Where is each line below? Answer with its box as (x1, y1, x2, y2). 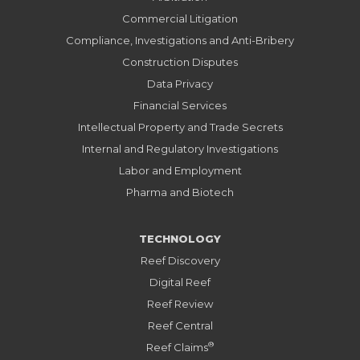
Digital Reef (149, 275, 211, 288)
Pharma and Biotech (126, 185, 234, 198)
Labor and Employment (118, 163, 242, 177)
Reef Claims (146, 340, 208, 354)
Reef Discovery (140, 253, 220, 267)
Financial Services (133, 98, 227, 112)
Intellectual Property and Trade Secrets (77, 120, 283, 133)
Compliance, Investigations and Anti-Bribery (66, 33, 294, 47)
